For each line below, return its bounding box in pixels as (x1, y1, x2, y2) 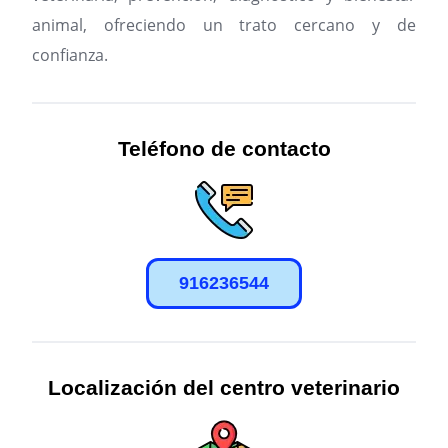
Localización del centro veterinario (48, 376, 400, 400)
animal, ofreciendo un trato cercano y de (32, 14, 416, 37)
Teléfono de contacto (117, 137, 331, 161)
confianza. (32, 44, 108, 67)
